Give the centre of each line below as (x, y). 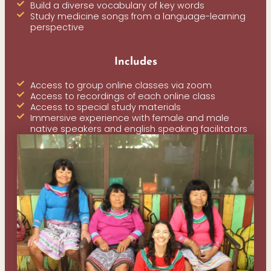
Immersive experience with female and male (130, 118)
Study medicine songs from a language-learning (138, 17)
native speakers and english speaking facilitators (139, 129)
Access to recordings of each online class (123, 96)
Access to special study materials (106, 107)
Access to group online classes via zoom (121, 86)
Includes (135, 62)
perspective (57, 28)
